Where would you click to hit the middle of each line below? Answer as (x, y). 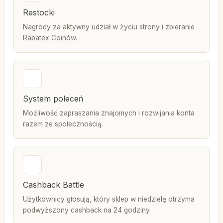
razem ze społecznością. (63, 124)
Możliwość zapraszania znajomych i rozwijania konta (109, 113)
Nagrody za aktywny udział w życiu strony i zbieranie (109, 27)
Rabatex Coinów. (50, 38)
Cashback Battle (54, 185)
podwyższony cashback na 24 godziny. (87, 210)
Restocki (39, 12)
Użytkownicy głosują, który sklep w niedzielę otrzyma (109, 199)
